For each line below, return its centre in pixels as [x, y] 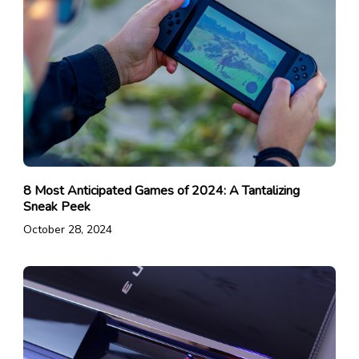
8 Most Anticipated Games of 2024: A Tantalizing [161, 191]
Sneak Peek [56, 207]
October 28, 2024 [67, 230]
